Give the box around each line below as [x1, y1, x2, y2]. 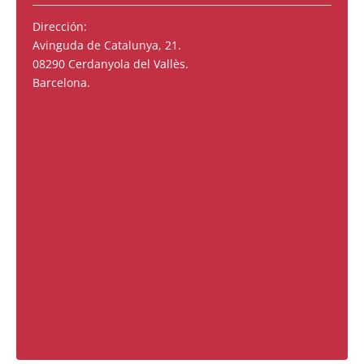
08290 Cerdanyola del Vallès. [32, 55, 188, 71]
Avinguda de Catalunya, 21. [32, 37, 181, 53]
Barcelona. [32, 74, 90, 90]
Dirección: [32, 18, 90, 34]
